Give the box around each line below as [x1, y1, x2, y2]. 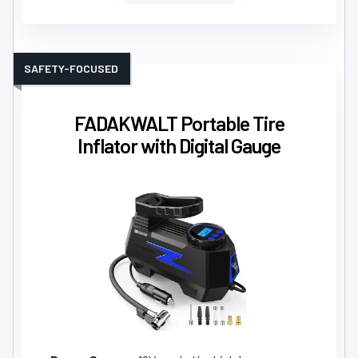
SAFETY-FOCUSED [24, 62, 118, 76]
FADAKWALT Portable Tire [74, 111, 284, 136]
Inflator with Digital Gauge [78, 133, 280, 158]
